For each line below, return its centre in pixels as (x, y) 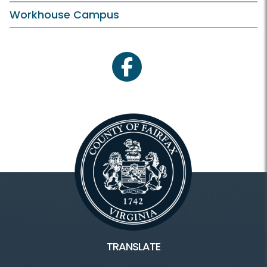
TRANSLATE (133, 247)
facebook (149, 73)
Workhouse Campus (64, 15)
